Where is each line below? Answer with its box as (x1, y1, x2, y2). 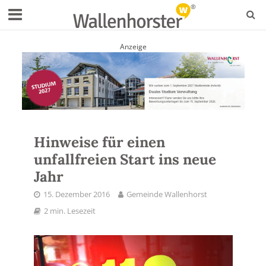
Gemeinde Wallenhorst (126, 189, 207, 199)
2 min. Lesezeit (43, 205, 96, 216)
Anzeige (119, 42, 147, 52)
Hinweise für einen (33, 132, 165, 151)
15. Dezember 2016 (43, 189, 110, 199)
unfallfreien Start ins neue (33, 150, 216, 169)
